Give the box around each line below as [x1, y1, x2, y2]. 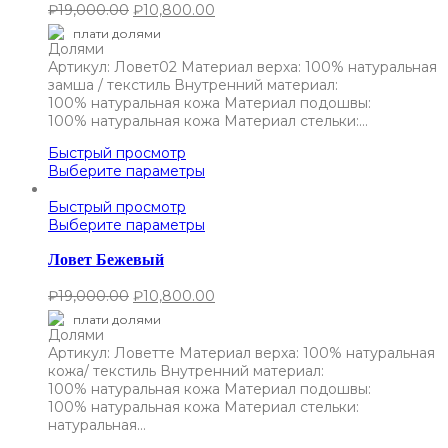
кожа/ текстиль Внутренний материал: [48, 361, 324, 380]
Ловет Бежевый [48, 250, 164, 270]
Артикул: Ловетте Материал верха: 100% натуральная [48, 343, 435, 362]
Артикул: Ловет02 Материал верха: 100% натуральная [48, 57, 437, 76]
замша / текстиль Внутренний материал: [48, 75, 338, 94]
